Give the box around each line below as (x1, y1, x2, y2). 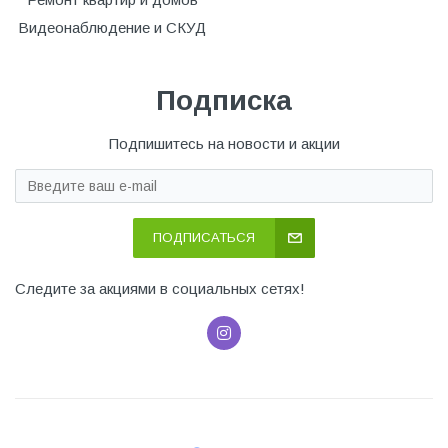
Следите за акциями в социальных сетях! (15, 280, 305, 298)
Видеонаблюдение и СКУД (18, 19, 206, 37)
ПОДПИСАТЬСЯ (153, 230, 255, 246)
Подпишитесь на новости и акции (108, 135, 340, 153)
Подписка (156, 85, 292, 117)
